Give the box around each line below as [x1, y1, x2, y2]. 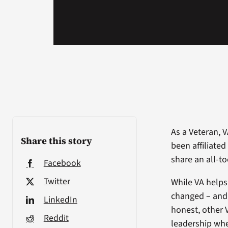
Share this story [20, 134, 92, 147]
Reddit [43, 211, 69, 224]
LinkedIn [43, 193, 77, 206]
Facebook [43, 156, 81, 169]
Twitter [43, 175, 70, 188]
